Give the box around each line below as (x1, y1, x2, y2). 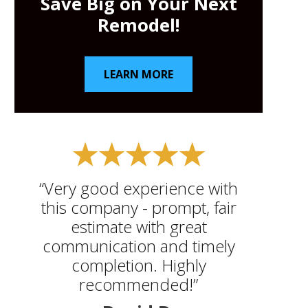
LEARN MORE (104, 67, 174, 82)
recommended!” (79, 273, 199, 296)
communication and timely (42, 234, 235, 258)
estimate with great (70, 215, 207, 239)
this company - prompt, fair (41, 196, 236, 219)
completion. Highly (71, 254, 206, 277)
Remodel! (98, 13, 180, 38)
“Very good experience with (39, 177, 239, 200)
